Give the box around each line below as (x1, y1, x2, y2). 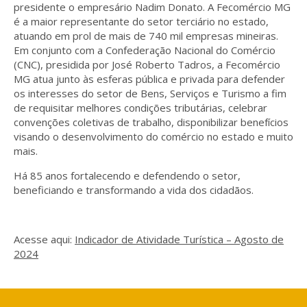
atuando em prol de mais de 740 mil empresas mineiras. (14, 28, 278, 42)
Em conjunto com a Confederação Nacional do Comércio (14, 42, 275, 57)
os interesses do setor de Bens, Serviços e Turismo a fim (14, 86, 286, 100)
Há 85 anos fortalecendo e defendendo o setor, (14, 168, 241, 182)
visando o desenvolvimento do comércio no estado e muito (14, 129, 293, 143)
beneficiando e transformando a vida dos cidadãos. (14, 182, 254, 197)
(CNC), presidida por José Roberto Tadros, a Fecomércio (14, 57, 280, 71)
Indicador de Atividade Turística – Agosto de (75, 232, 284, 246)
